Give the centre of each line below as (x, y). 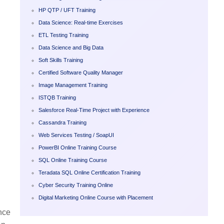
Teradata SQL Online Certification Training (89, 172)
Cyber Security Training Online (75, 185)
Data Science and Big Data (71, 47)
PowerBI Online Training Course (77, 147)
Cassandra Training (62, 122)
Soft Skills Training (60, 60)
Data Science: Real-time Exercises (80, 22)
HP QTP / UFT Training (67, 10)
